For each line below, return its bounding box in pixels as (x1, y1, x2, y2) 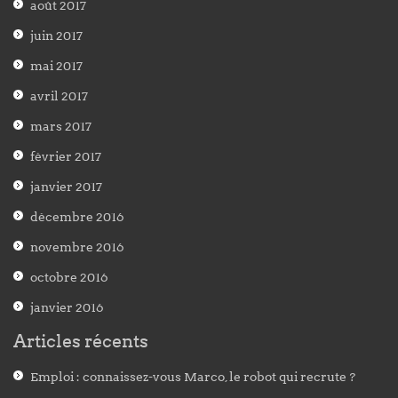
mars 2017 (30, 119, 92, 133)
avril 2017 (30, 89, 88, 103)
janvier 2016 (30, 300, 104, 314)
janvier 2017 (30, 179, 102, 194)
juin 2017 (30, 28, 83, 43)
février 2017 (30, 149, 101, 163)
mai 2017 (30, 59, 83, 73)
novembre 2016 (30, 240, 124, 254)
